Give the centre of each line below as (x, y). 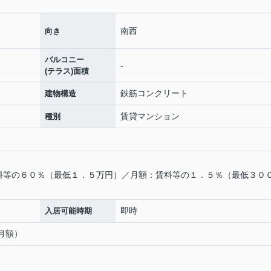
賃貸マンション (150, 116)
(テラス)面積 (67, 71)
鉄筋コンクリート (154, 93)
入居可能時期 (68, 211)
